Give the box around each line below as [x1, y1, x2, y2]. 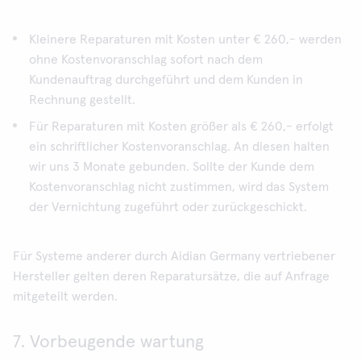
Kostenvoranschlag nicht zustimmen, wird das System [29, 180, 329, 193]
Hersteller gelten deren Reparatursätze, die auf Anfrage [13, 270, 330, 283]
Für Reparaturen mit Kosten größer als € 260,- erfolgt [29, 120, 334, 133]
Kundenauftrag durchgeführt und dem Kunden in [29, 73, 303, 86]
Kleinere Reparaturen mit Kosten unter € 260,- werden [29, 33, 342, 46]
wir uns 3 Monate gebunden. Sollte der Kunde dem [29, 160, 314, 173]
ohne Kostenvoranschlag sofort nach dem [29, 53, 263, 66]
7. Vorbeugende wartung [13, 334, 204, 351]
